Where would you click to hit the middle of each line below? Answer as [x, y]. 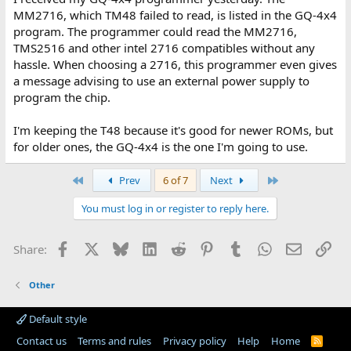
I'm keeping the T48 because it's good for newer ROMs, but [173, 130]
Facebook [96, 248]
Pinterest [238, 248]
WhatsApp [300, 248]
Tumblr [262, 248]
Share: [30, 249]
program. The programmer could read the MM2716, [155, 31]
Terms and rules [115, 341]
